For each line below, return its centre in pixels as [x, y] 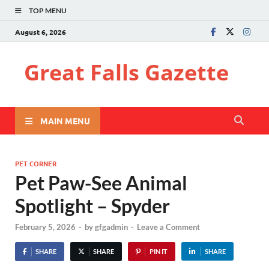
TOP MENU [48, 11]
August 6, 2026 [41, 32]
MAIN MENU [65, 120]
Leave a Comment [168, 227]
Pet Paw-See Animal [101, 183]
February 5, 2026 [45, 227]
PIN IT [158, 252]
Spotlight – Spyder [92, 206]
